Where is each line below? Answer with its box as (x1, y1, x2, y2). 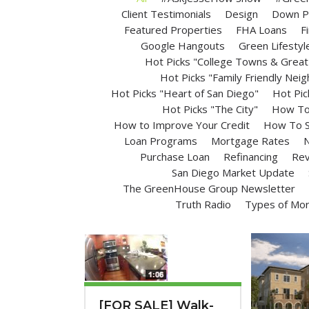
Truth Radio (175, 197, 232, 211)
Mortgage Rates (211, 134, 290, 148)
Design (224, 7, 258, 21)
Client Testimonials (121, 7, 211, 21)
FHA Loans (236, 23, 288, 37)
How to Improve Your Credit (114, 118, 250, 132)
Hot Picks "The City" (161, 102, 258, 116)
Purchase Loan (139, 150, 210, 163)
